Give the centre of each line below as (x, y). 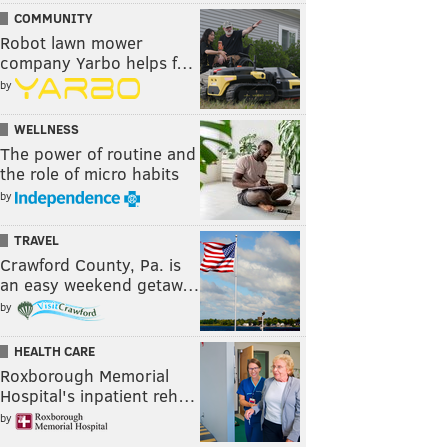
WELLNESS (46, 129)
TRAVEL (36, 240)
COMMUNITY (53, 18)
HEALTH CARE (54, 351)
